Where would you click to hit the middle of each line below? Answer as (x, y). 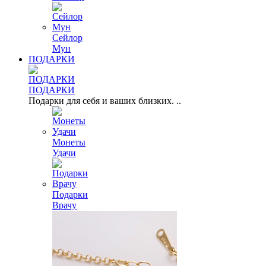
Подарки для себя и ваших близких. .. (105, 101)
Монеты (69, 142)
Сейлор (67, 38)
